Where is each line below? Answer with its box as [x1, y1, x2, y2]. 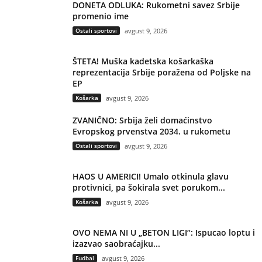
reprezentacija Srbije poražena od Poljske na [73, 67, 251, 78]
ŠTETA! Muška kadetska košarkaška [73, 56, 213, 67]
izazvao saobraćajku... [73, 238, 160, 249]
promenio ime [73, 11, 129, 22]
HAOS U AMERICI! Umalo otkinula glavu [73, 171, 229, 182]
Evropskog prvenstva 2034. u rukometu [73, 126, 230, 137]
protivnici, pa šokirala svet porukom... [73, 182, 225, 193]
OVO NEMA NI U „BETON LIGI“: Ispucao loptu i [73, 227, 255, 238]
